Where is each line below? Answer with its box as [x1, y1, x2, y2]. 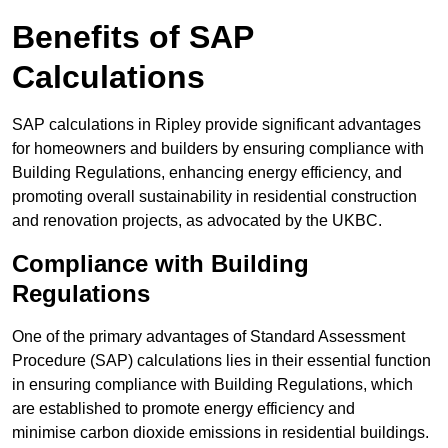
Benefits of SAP [12, 19, 253, 56]
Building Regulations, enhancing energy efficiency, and [12, 164, 402, 182]
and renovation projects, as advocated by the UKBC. [12, 212, 382, 230]
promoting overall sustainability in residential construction [12, 188, 417, 206]
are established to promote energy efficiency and [12, 400, 355, 418]
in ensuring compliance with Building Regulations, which [12, 376, 413, 394]
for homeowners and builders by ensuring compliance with [12, 140, 424, 158]
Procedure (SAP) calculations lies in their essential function [12, 352, 431, 370]
